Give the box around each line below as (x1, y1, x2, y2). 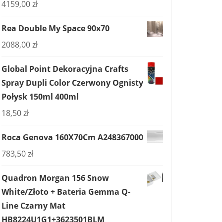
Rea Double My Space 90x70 (1, 23, 110, 34)
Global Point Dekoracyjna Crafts (1, 63, 128, 74)
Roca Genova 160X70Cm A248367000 (1, 132, 143, 143)
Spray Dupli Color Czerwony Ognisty (1, 77, 143, 88)
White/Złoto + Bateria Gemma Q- (1, 186, 130, 197)
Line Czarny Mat (1, 200, 65, 211)
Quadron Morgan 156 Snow (1, 172, 109, 183)
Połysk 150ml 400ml (1, 91, 79, 102)
